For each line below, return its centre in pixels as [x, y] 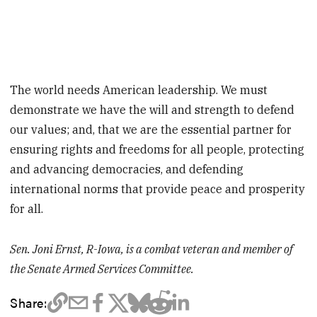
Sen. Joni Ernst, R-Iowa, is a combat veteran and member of [152, 249]
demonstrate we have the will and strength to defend [152, 110]
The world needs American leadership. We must [139, 90]
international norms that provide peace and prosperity [158, 189]
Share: [29, 302]
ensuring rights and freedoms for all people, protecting [157, 150]
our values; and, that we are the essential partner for [151, 130]
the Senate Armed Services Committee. [102, 269]
